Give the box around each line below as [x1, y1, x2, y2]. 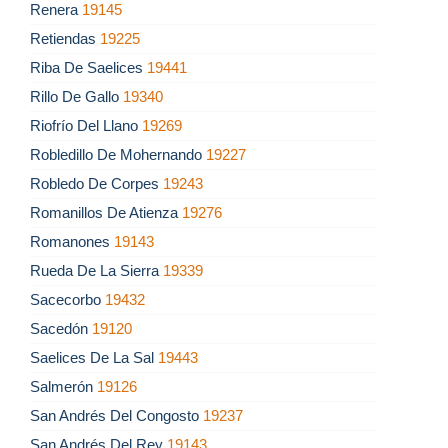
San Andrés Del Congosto [30, 407, 203, 425]
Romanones [30, 233, 114, 251]
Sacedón [30, 320, 92, 338]
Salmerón [30, 378, 97, 396]
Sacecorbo [30, 291, 105, 309]
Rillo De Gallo [30, 88, 123, 106]
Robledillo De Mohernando [30, 146, 206, 164]
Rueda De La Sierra [30, 262, 163, 280]
